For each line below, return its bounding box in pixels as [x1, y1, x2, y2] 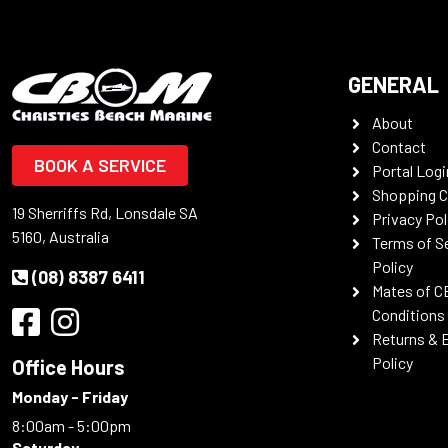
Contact [372, 137, 426, 156]
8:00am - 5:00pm [12, 416, 134, 435]
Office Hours [12, 355, 125, 379]
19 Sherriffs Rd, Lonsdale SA [12, 203, 198, 222]
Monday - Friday [12, 387, 128, 406]
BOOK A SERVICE [34, 154, 166, 176]
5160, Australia [12, 227, 109, 246]
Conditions [372, 305, 445, 324]
